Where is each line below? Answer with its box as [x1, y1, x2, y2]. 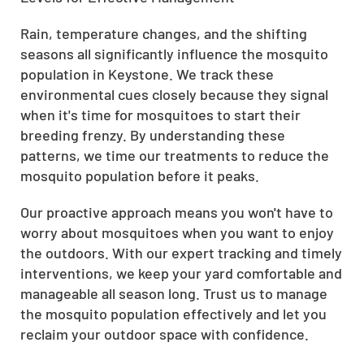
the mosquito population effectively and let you [20, 304, 327, 323]
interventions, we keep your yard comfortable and [20, 263, 342, 282]
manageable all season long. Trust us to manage [20, 284, 327, 302]
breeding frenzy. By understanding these [20, 125, 285, 144]
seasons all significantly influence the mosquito [20, 44, 328, 63]
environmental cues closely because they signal [20, 84, 328, 103]
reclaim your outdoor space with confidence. [20, 324, 309, 343]
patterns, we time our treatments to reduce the [20, 145, 329, 164]
